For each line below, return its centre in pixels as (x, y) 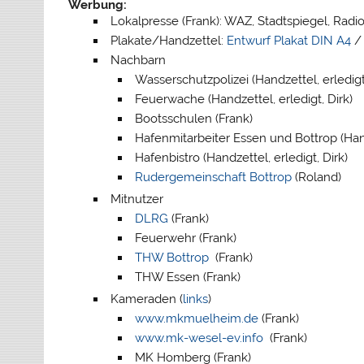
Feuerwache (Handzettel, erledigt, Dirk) (244, 100)
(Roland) (317, 178)
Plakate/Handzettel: (168, 41)
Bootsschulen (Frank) (194, 119)
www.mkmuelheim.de (197, 319)
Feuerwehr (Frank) (186, 238)
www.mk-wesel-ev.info (199, 338)
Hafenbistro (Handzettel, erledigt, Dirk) (242, 158)
